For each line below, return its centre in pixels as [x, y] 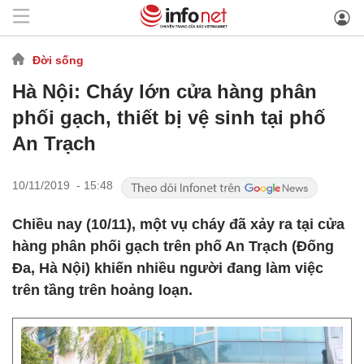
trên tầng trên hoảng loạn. [102, 290]
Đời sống [58, 60]
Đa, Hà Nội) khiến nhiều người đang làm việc [168, 268]
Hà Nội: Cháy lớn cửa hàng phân [165, 91]
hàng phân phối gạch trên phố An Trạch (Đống [173, 246]
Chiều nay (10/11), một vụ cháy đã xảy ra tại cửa [178, 224]
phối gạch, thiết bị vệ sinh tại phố [169, 117]
